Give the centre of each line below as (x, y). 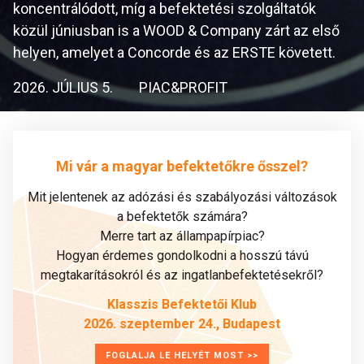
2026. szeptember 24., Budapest (182, 324)
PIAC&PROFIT (183, 87)
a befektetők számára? (182, 217)
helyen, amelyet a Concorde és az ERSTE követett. (174, 52)
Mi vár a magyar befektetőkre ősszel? (182, 166)
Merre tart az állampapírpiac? (182, 236)
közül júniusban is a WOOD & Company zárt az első (176, 30)
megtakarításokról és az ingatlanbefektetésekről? (182, 275)
